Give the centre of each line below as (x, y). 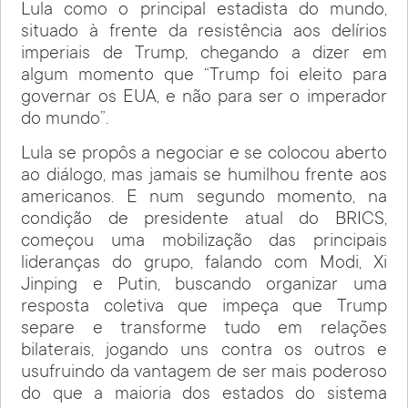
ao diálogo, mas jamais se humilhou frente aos (204, 176)
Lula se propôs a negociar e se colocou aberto (204, 154)
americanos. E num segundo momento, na (204, 198)
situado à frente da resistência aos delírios (204, 32)
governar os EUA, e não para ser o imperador (204, 98)
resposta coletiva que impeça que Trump (204, 307)
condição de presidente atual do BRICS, (204, 220)
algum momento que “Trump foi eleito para (204, 76)
